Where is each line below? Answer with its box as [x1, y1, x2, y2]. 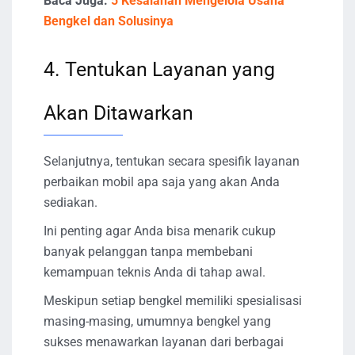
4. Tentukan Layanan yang [44, 57, 275, 81]
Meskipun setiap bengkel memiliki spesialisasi [44, 292, 302, 308]
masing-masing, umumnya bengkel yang [44, 313, 271, 329]
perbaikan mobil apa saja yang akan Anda [44, 174, 280, 189]
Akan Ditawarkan [44, 101, 193, 124]
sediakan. [44, 194, 97, 210]
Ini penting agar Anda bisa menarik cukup [44, 223, 276, 239]
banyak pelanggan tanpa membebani [44, 243, 253, 259]
